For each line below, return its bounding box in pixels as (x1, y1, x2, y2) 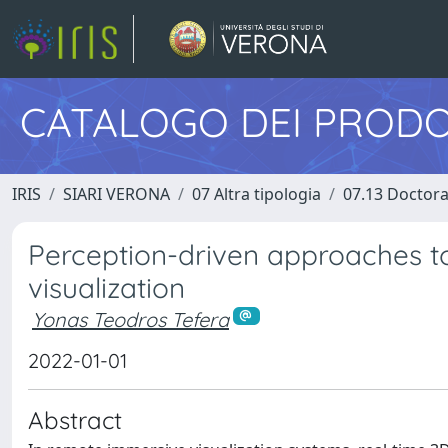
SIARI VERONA (63, 183, 170, 205)
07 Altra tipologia (192, 183, 321, 205)
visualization (28, 270, 185, 305)
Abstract (28, 404, 122, 435)
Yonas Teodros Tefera (32, 307, 229, 332)
